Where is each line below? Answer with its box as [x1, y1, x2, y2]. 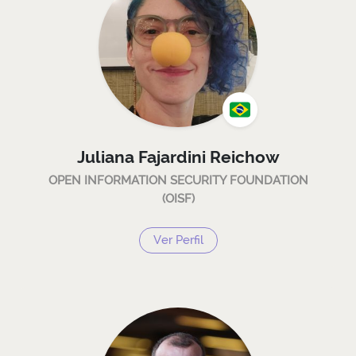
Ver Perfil [153, 233, 203, 247]
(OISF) [161, 191, 195, 205]
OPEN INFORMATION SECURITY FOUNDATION [48, 172, 308, 187]
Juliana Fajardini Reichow [76, 147, 280, 168]
